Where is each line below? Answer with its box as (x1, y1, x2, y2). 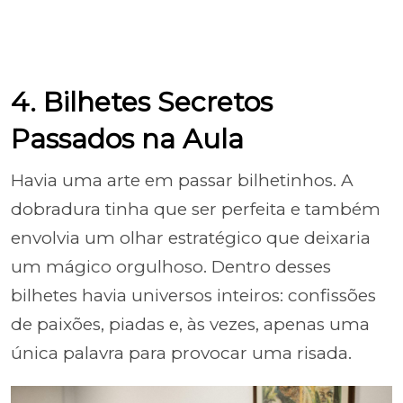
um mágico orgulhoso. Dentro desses (11, 256, 331, 277)
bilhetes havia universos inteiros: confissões (11, 285, 376, 306)
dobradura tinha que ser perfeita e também (11, 199, 381, 219)
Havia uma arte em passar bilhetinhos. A (11, 170, 354, 191)
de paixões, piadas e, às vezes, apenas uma (11, 314, 370, 335)
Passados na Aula (11, 122, 244, 156)
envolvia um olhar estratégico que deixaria (11, 228, 371, 248)
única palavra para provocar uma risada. (11, 343, 352, 363)
